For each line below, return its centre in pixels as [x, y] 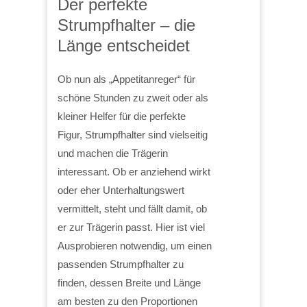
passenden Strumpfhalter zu [121, 264]
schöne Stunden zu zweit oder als [133, 97]
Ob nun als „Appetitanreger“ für [126, 79]
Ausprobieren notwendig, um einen [135, 245]
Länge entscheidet [124, 45]
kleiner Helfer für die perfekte [122, 116]
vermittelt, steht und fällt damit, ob [132, 208]
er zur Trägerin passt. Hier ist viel [131, 227]
